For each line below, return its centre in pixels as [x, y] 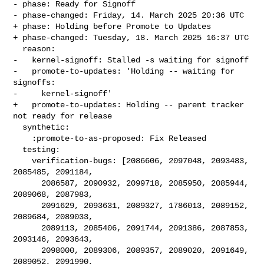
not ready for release [63, 116]
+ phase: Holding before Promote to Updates [112, 26]
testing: [18, 149]
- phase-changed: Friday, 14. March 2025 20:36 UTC [129, 15]
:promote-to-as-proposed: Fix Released [23, 138]
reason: [18, 49]
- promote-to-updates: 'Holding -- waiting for [124, 71]
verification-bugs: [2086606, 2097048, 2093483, [23, 161]
